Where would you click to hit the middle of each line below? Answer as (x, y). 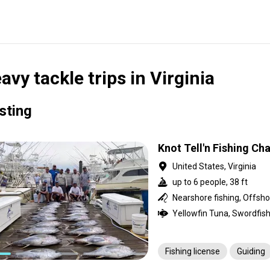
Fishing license (193, 251)
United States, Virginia (214, 166)
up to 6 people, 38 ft (210, 182)
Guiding (251, 251)
